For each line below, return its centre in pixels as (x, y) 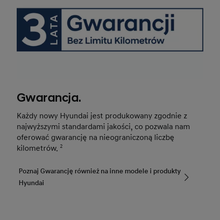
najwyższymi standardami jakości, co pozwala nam (104, 126)
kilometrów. (39, 148)
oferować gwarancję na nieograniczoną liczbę (96, 137)
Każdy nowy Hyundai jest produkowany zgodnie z (102, 116)
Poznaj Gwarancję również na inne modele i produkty (100, 171)
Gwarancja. (49, 98)
